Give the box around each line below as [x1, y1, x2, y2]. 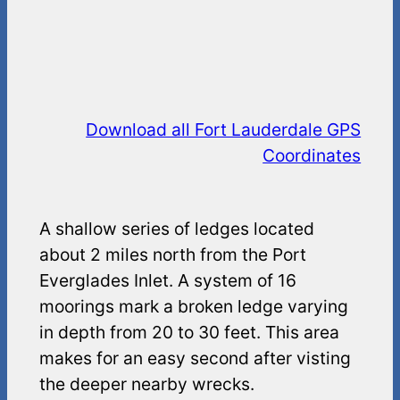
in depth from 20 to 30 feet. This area [38, 321, 339, 344]
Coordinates [262, 144, 362, 166]
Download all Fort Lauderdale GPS [86, 118, 362, 140]
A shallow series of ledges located [38, 218, 314, 240]
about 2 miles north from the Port [38, 244, 306, 266]
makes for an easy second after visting [38, 347, 351, 370]
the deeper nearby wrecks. [38, 373, 254, 396]
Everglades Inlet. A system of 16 [38, 270, 296, 292]
